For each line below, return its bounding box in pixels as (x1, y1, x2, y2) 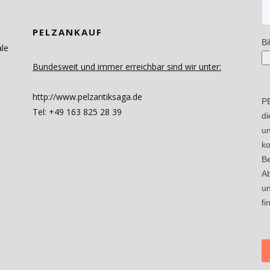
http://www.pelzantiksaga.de (32, 91, 142, 102)
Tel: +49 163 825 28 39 (32, 106, 122, 118)
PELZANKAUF (32, 26, 102, 38)
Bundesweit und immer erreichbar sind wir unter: (32, 61, 221, 72)
